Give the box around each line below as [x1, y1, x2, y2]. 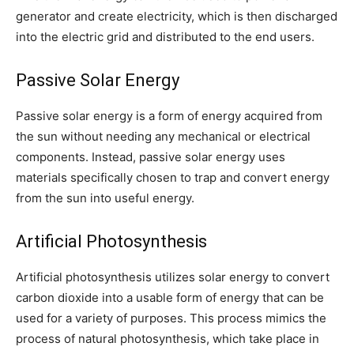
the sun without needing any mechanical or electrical [16, 128, 311, 144]
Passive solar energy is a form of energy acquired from [16, 107, 322, 123]
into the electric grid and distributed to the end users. [16, 28, 314, 44]
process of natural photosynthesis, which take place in [16, 330, 319, 346]
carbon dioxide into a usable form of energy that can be [16, 289, 324, 305]
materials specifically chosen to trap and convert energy [16, 169, 330, 185]
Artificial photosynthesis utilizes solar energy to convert [16, 269, 330, 284]
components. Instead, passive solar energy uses [16, 149, 285, 164]
